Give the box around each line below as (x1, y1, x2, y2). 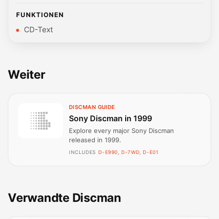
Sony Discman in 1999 (69, 113, 152, 123)
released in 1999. (69, 136, 121, 144)
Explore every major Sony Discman (69, 127, 174, 135)
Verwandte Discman (8, 191, 121, 205)
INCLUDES (69, 149, 96, 155)
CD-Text (24, 25, 53, 35)
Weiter (8, 67, 45, 82)
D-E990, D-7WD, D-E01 (98, 149, 159, 155)
